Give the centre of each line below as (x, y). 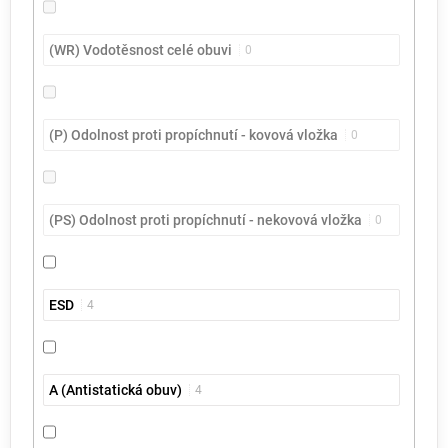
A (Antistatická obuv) (116, 389)
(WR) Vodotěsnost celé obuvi (141, 49)
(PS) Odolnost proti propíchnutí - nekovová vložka (206, 219)
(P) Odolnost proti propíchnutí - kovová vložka (194, 134)
